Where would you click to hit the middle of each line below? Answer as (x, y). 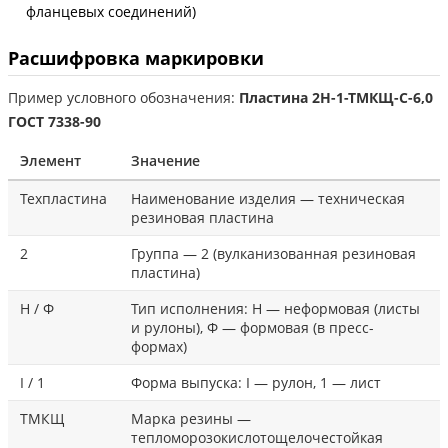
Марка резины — (191, 418)
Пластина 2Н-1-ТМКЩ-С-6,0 (336, 97)
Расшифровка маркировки (136, 57)
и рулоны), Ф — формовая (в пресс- (252, 327)
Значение (165, 160)
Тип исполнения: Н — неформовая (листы (275, 308)
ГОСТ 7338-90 (54, 121)
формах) (159, 346)
